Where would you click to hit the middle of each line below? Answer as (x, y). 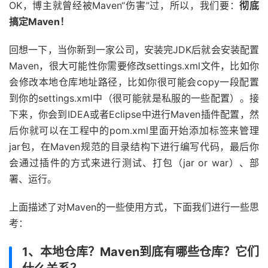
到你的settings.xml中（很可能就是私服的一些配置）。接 (134, 98)
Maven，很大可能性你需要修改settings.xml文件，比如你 (134, 66)
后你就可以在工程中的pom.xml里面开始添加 (109, 130)
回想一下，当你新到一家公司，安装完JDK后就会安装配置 (134, 50)
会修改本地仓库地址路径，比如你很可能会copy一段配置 (134, 82)
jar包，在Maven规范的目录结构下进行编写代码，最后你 (134, 147)
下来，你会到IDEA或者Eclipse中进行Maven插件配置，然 (134, 114)
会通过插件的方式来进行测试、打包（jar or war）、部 (134, 163)
